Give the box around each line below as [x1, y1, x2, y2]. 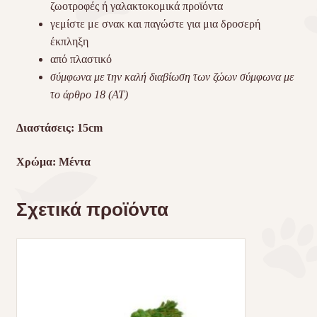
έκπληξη [50, 35, 88, 47]
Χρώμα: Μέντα [16, 156, 91, 168]
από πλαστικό [50, 52, 112, 65]
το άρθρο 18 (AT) [50, 88, 128, 100]
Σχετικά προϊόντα [16, 197, 168, 220]
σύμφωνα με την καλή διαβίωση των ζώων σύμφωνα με [50, 70, 294, 83]
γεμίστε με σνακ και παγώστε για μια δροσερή [50, 17, 260, 30]
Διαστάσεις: [16, 122, 77, 134]
